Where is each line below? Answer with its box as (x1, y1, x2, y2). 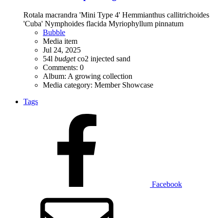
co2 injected (77, 54, 116, 63)
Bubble (43, 28, 65, 36)
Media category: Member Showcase (43, 80, 153, 89)
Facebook (152, 180, 182, 188)
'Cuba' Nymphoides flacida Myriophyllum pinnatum (23, 19, 183, 28)
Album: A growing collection (43, 72, 132, 80)
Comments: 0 (43, 63, 84, 72)
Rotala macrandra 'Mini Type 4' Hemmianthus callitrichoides (23, 10, 209, 19)
